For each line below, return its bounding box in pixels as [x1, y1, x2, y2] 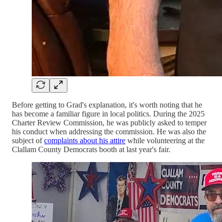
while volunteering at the [125, 136, 205, 145]
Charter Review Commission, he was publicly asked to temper [12, 118, 207, 127]
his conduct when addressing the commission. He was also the [12, 127, 206, 136]
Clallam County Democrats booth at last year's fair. [12, 145, 170, 154]
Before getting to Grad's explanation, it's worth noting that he [12, 101, 202, 110]
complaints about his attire [44, 136, 125, 145]
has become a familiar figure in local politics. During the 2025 [12, 110, 205, 118]
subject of [12, 136, 44, 145]
